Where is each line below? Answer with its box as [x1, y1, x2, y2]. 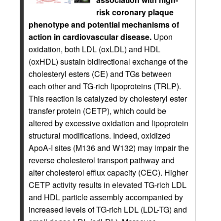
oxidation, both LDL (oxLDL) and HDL [29, 43, 160, 55]
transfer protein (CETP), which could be [29, 105, 166, 116]
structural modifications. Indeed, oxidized [29, 129, 171, 141]
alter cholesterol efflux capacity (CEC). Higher [29, 166, 188, 178]
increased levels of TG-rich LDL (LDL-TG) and [29, 203, 187, 215]
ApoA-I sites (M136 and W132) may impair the [29, 142, 189, 153]
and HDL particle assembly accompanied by [29, 191, 183, 203]
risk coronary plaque [96, 6, 174, 18]
